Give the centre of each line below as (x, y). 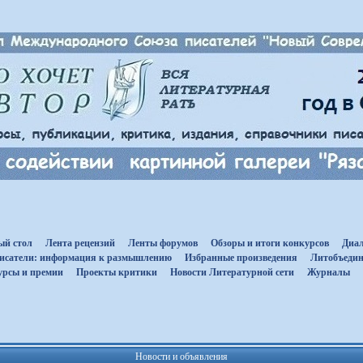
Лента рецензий (80, 243)
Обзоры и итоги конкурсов (269, 243)
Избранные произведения (241, 258)
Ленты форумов (162, 243)
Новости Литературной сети (232, 272)
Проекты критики (117, 272)
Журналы (329, 272)
